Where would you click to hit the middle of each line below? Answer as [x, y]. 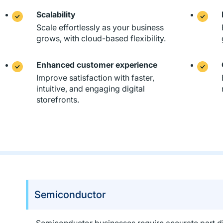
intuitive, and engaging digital [90, 89]
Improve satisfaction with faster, [95, 78]
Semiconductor [70, 195]
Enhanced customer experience [97, 65]
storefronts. [57, 100]
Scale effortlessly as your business [100, 27]
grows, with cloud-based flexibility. [101, 38]
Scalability [56, 14]
